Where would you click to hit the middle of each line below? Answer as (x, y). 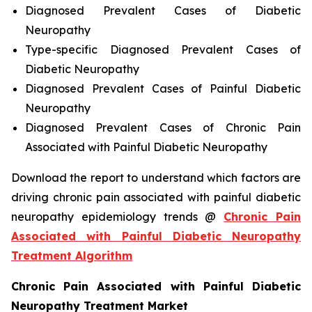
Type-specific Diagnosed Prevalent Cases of (163, 50)
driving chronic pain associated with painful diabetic (156, 197)
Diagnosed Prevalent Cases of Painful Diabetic (163, 89)
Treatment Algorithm (72, 256)
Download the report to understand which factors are (156, 178)
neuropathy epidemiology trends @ (118, 217)
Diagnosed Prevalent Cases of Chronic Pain (163, 128)
